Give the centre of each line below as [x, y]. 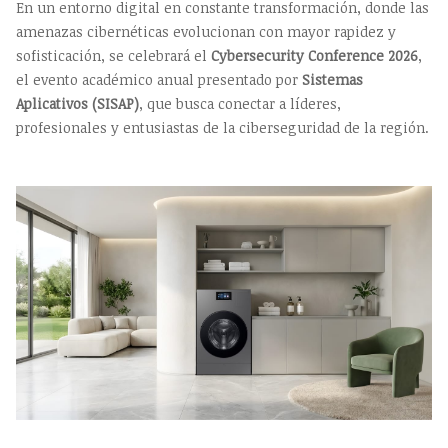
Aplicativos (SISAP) [77, 104]
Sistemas [332, 80]
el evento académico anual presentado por [159, 80]
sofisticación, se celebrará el [113, 56]
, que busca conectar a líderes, [240, 104]
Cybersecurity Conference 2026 [314, 56]
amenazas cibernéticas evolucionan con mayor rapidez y [206, 32]
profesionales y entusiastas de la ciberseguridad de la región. [222, 128]
